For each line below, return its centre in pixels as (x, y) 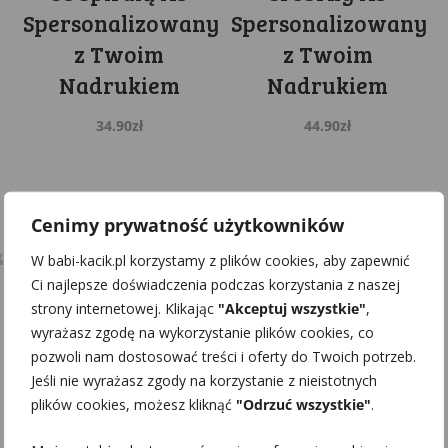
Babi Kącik (224, 258)
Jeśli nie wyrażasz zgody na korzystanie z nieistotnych (204, 380)
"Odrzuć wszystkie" (303, 404)
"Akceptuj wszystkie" (292, 308)
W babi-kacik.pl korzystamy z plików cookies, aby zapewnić (220, 260)
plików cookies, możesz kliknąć (133, 404)
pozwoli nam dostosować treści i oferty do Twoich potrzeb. (223, 356)
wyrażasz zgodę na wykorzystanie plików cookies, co (202, 332)
